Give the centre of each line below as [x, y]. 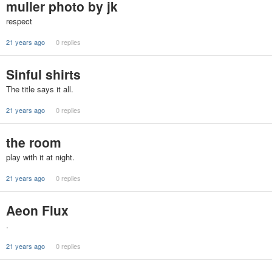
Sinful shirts [43, 74]
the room [34, 142]
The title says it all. [40, 89]
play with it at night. [40, 157]
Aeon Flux [37, 210]
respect [19, 21]
